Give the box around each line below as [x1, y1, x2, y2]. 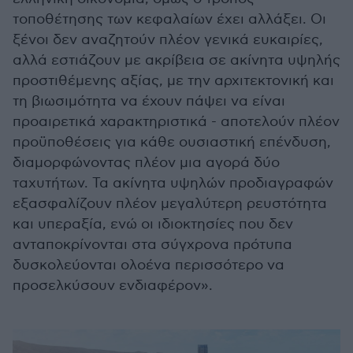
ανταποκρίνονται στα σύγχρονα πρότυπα [13, 236, 292, 253]
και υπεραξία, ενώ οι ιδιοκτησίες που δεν [13, 215, 293, 232]
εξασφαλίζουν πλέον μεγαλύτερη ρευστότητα [13, 195, 327, 212]
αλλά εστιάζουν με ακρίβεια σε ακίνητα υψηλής [13, 51, 340, 69]
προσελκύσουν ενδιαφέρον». [13, 277, 213, 294]
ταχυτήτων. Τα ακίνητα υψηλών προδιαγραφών [13, 174, 333, 191]
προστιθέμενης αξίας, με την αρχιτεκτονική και [13, 72, 334, 89]
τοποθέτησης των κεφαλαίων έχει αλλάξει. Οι [13, 10, 326, 28]
